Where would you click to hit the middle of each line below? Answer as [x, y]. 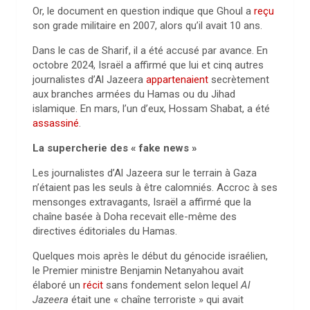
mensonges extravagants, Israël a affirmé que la [142, 202]
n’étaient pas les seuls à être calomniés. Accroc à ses [155, 188]
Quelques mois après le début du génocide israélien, [150, 256]
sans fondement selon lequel [172, 285]
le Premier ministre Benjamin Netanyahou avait [138, 271]
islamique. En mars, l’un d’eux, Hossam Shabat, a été [151, 109]
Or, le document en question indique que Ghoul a [143, 11]
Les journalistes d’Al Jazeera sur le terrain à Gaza [145, 173]
